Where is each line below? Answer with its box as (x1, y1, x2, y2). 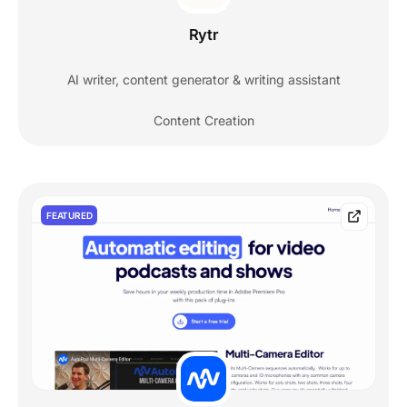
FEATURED (46, 210, 93, 222)
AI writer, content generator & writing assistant (66, 72, 341, 88)
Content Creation (153, 113, 254, 129)
